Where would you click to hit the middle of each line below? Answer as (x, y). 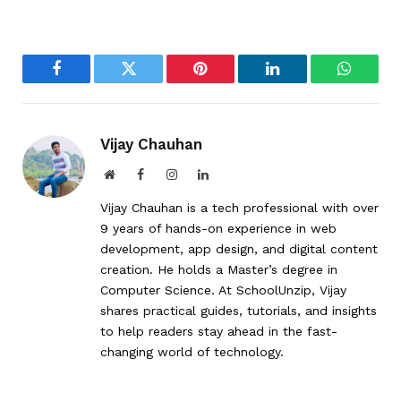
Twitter (151, 82)
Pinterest (227, 82)
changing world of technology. (192, 352)
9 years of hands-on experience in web (218, 229)
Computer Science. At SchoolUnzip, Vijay (223, 290)
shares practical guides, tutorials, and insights (239, 311)
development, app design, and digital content (239, 249)
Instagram (201, 174)
